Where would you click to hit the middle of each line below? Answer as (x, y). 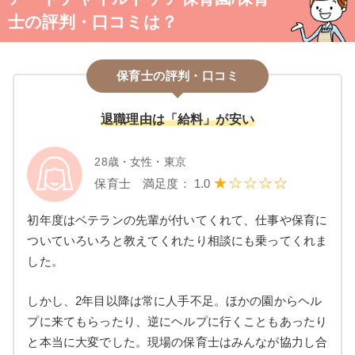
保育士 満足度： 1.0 (154, 183)
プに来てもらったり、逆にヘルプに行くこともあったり (177, 321)
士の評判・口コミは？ (93, 21)
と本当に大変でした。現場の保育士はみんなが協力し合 (177, 342)
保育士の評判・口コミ (177, 75)
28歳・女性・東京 (140, 161)
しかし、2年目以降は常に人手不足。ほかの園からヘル (175, 301)
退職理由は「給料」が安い (177, 119)
